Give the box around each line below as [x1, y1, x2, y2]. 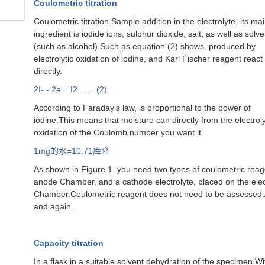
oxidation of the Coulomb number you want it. [34, 128, 203, 138]
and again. [34, 202, 73, 212]
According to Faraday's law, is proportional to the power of [34, 103, 251, 113]
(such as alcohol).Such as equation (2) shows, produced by [34, 41, 256, 51]
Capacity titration [34, 238, 104, 248]
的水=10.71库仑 [50, 146, 109, 156]
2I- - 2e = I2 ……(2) [34, 85, 107, 95]
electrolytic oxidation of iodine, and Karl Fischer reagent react [34, 54, 263, 64]
